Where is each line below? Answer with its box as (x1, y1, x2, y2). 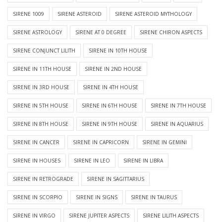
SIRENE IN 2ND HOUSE (85, 65, 142, 73)
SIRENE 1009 (13, 10, 44, 18)
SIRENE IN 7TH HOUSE (151, 102, 206, 110)
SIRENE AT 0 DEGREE (75, 29, 126, 36)
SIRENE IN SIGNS (76, 194, 117, 201)
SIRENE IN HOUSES (13, 157, 60, 165)
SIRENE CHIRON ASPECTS (140, 29, 202, 36)
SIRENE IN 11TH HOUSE (13, 65, 71, 73)
